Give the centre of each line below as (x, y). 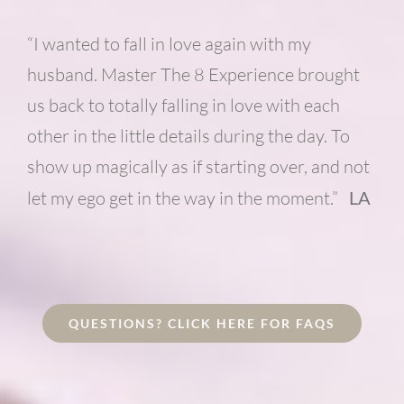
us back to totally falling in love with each (183, 105)
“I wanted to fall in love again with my (169, 43)
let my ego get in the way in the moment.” (188, 197)
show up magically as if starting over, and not (198, 166)
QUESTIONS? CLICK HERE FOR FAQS (202, 323)
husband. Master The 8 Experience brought (193, 74)
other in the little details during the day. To (188, 135)
